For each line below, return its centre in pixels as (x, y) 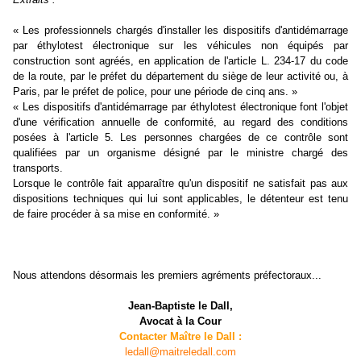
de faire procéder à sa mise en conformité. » (116, 214)
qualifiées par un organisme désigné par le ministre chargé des (180, 153)
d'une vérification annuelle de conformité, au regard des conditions (180, 122)
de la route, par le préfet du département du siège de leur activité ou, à (180, 77)
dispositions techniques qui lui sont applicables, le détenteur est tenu (180, 199)
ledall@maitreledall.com (180, 352)
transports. (38, 168)
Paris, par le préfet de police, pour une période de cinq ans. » (155, 92)
